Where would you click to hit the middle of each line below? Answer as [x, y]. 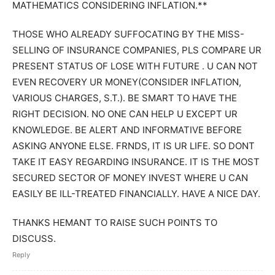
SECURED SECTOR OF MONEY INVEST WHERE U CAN [130, 178]
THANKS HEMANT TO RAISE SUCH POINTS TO [115, 223]
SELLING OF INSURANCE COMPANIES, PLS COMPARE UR [137, 50]
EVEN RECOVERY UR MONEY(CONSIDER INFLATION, [127, 82]
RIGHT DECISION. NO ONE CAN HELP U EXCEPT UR [125, 114]
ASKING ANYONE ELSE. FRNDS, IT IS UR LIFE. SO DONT [134, 146]
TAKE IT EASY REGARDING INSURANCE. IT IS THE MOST [136, 162]
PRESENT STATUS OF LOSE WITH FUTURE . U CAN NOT [135, 66]
